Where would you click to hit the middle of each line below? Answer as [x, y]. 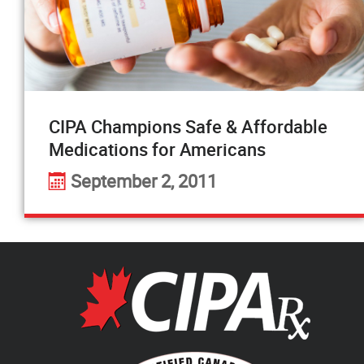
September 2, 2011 [144, 181]
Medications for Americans [157, 149]
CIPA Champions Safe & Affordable [188, 126]
